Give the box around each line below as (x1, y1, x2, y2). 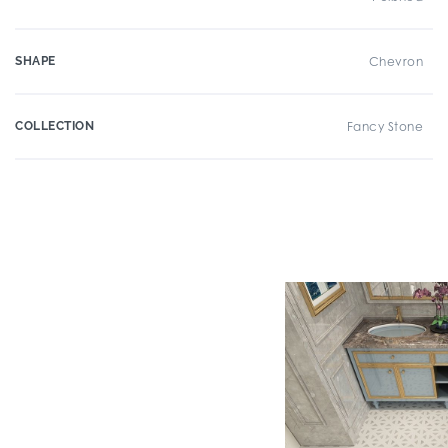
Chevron (368, 54, 423, 69)
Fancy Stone (346, 119, 423, 134)
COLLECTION (15, 119, 94, 133)
